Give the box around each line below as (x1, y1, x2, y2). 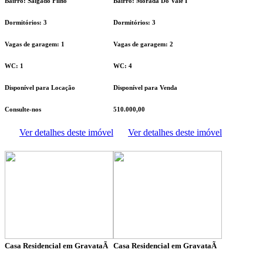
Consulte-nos (5, 106, 41, 113)
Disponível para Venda (113, 84, 177, 92)
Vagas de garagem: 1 (5, 41, 65, 48)
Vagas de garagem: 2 (113, 41, 173, 48)
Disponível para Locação (5, 84, 75, 92)
